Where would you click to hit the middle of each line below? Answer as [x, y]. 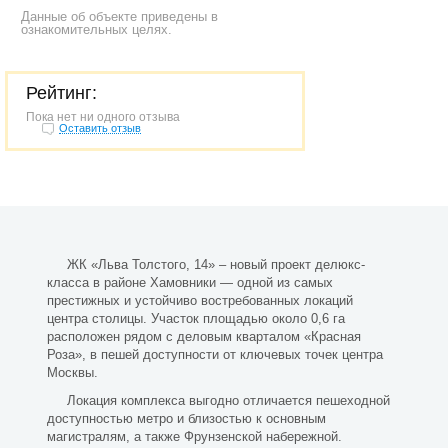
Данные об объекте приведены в [119, 16]
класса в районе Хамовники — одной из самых [190, 282]
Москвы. [72, 372]
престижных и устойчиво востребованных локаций [200, 300]
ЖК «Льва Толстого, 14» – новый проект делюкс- [215, 264]
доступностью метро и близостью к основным [186, 418]
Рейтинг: [61, 93]
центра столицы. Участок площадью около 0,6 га [196, 318]
